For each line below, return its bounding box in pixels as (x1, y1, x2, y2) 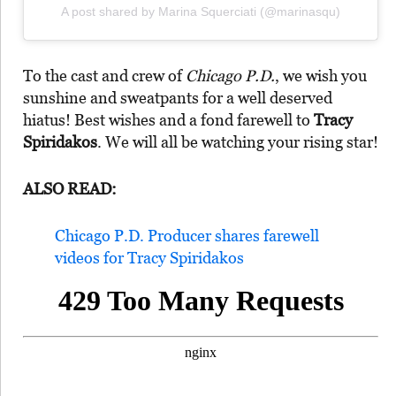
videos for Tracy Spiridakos (55, 247, 244, 267)
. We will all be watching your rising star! (97, 132, 378, 151)
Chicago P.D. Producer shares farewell (55, 225, 319, 245)
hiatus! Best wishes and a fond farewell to (23, 110, 314, 129)
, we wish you (275, 65, 367, 85)
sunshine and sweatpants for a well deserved (23, 88, 332, 107)
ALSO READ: (23, 179, 117, 198)
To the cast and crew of (23, 65, 186, 85)
